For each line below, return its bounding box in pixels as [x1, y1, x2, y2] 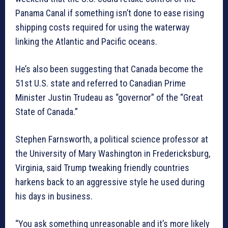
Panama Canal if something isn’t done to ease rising [15, 8, 204, 19]
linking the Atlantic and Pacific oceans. [15, 36, 157, 47]
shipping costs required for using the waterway [15, 22, 190, 33]
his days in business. [15, 191, 93, 202]
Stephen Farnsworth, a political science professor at [15, 134, 208, 145]
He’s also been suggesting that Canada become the [15, 64, 203, 75]
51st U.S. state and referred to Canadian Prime [15, 78, 186, 89]
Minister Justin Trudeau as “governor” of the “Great [15, 92, 203, 103]
